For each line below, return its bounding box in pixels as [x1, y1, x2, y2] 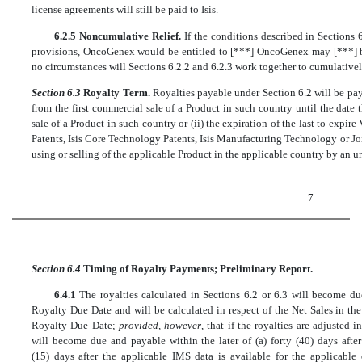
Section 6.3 [32, 86, 84, 99]
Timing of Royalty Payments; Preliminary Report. [83, 262, 313, 275]
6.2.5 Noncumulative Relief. [53, 29, 184, 42]
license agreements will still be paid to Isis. [32, 3, 218, 16]
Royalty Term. [83, 86, 153, 99]
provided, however [118, 319, 202, 332]
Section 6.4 [32, 262, 83, 275]
